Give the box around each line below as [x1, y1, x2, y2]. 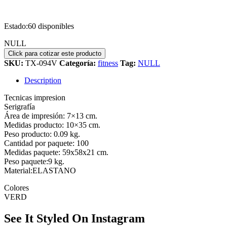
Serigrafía [4, 102, 35, 111]
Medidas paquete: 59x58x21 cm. [4, 147, 108, 157]
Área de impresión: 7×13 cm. [4, 111, 97, 120]
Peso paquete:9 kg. [4, 157, 64, 166]
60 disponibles [28, 21, 74, 30]
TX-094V [25, 58, 59, 67]
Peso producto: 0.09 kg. [4, 129, 80, 138]
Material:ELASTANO [4, 166, 76, 175]
